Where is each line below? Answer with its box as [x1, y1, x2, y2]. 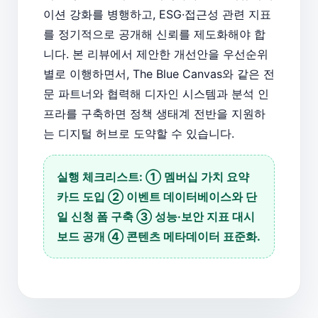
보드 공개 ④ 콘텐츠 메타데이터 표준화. [57, 229, 261, 243]
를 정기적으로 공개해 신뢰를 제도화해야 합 [43, 26, 265, 41]
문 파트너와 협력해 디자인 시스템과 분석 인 [43, 86, 269, 101]
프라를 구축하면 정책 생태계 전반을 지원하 [43, 106, 265, 121]
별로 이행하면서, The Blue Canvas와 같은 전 [43, 66, 275, 81]
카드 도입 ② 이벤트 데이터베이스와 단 [57, 189, 257, 204]
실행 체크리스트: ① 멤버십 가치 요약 [57, 169, 249, 184]
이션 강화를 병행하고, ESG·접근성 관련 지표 [43, 6, 271, 21]
